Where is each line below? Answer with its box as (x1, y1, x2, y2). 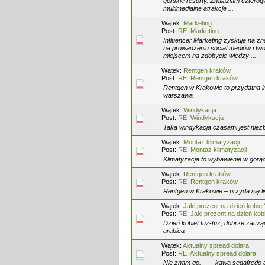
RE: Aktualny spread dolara (178, 250, 256, 257)
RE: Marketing (178, 27, 219, 34)
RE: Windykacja (178, 114, 224, 121)
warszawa (163, 92, 193, 99)
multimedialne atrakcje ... (163, 5, 234, 12)
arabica (163, 227, 185, 234)
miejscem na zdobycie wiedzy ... (163, 52, 256, 59)
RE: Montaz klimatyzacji (178, 146, 247, 153)
